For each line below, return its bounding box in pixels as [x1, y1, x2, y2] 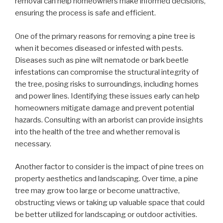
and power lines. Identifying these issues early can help [15, 91, 200, 101]
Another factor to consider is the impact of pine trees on [15, 162, 204, 172]
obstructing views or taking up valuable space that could [15, 198, 205, 208]
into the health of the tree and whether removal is [15, 127, 180, 136]
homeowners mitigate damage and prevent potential [15, 103, 194, 112]
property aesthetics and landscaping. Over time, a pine [15, 174, 198, 184]
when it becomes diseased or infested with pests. [15, 43, 183, 53]
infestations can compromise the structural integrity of [15, 67, 199, 77]
